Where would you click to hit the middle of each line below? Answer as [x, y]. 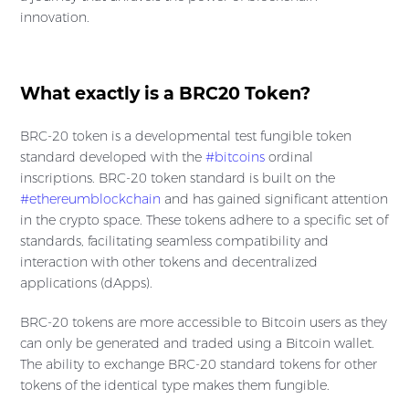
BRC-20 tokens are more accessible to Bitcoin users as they [204, 323]
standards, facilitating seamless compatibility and [174, 241]
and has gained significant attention [274, 199]
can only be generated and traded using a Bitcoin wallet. [197, 344]
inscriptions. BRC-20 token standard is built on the [178, 178]
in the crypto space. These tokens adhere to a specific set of [204, 220]
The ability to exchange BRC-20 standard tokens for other [199, 365]
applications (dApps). [86, 283]
